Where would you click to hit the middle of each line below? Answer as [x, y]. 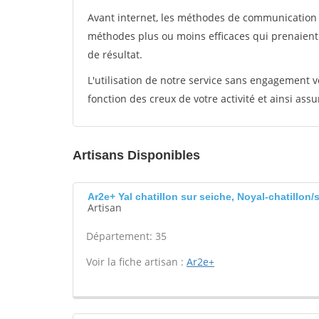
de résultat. [115, 54]
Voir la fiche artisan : [136, 262]
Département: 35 [126, 236]
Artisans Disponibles [136, 155]
